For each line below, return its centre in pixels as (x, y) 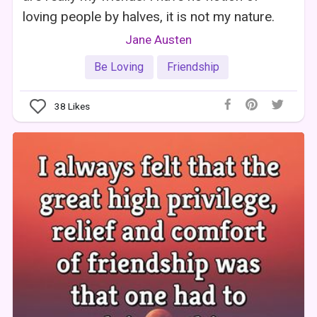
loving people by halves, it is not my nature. (149, 17)
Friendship (193, 67)
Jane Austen (158, 40)
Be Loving (119, 67)
